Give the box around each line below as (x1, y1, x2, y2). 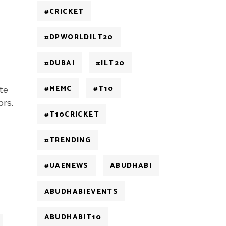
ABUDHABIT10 (44, 212, 101, 223)
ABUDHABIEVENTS (44, 186, 119, 198)
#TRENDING (44, 135, 91, 146)
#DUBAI (44, 58, 75, 69)
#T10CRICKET (44, 109, 99, 121)
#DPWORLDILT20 (44, 32, 114, 43)
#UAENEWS (44, 160, 89, 172)
